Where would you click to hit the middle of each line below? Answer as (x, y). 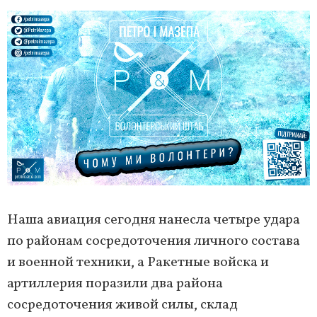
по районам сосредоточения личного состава (154, 242)
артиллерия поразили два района (115, 284)
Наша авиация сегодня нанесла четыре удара (154, 220)
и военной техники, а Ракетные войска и (138, 263)
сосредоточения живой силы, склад (122, 305)
